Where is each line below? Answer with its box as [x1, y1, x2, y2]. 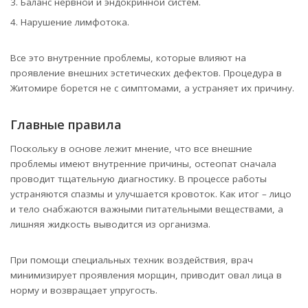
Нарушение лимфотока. [21, 16, 129, 29]
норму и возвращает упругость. [10, 283, 157, 296]
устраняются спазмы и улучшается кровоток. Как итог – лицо [10, 187, 291, 200]
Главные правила [10, 116, 122, 133]
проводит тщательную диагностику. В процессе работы [10, 172, 267, 185]
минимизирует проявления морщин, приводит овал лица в [10, 268, 282, 281]
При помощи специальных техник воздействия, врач [10, 253, 253, 266]
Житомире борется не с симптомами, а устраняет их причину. [10, 82, 294, 95]
